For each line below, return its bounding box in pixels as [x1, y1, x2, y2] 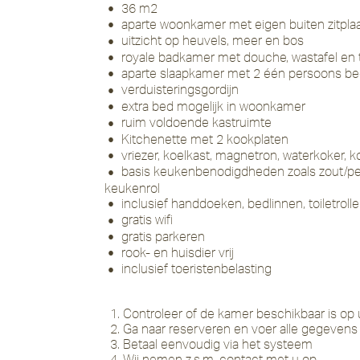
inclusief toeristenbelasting [121, 260, 272, 277]
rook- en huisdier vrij [121, 243, 234, 260]
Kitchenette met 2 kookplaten [121, 130, 288, 147]
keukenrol [104, 179, 160, 196]
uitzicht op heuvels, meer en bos [121, 32, 304, 49]
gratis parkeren [121, 227, 205, 244]
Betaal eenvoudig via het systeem [122, 335, 313, 352]
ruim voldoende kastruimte [121, 114, 272, 131]
